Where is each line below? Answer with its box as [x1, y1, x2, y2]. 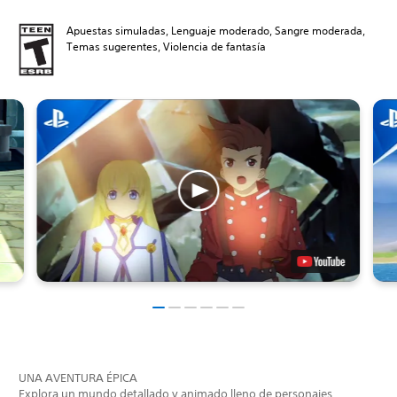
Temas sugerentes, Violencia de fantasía [66, 39, 266, 55]
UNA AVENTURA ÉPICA [19, 370, 137, 385]
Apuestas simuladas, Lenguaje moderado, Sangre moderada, [66, 23, 365, 39]
